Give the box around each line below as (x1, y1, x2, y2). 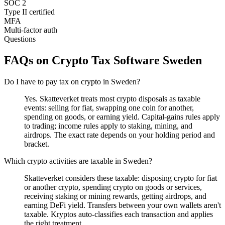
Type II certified (4, 7, 55, 16)
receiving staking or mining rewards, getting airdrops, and (24, 191, 206, 200)
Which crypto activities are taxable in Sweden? (4, 156, 152, 165)
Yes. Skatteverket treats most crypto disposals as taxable (24, 94, 200, 103)
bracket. (24, 139, 49, 148)
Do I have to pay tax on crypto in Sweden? (4, 77, 140, 86)
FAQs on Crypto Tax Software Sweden (4, 53, 202, 67)
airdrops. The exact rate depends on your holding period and (24, 130, 215, 139)
